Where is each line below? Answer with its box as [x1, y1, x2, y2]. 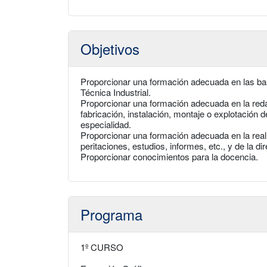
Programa [80, 204, 142, 225]
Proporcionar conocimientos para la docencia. [80, 150, 258, 163]
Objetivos [80, 38, 139, 59]
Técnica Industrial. [80, 86, 151, 98]
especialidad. [80, 118, 131, 131]
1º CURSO [80, 241, 123, 253]
